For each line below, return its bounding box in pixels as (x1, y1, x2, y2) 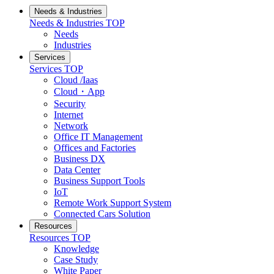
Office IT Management (54, 131, 143, 142)
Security (54, 98, 86, 109)
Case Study (54, 254, 98, 265)
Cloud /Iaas (54, 74, 98, 85)
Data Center (54, 164, 100, 175)
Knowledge (54, 243, 99, 254)
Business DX (54, 153, 105, 164)
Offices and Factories (54, 142, 136, 153)
